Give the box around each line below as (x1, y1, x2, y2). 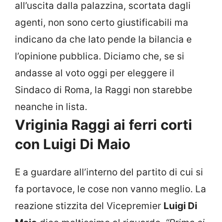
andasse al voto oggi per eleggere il (15, 67, 174, 79)
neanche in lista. (15, 101, 87, 113)
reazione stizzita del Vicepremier (15, 200, 164, 212)
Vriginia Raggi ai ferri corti (15, 116, 192, 134)
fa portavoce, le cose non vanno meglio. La (15, 183, 206, 195)
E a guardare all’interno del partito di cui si (15, 166, 203, 178)
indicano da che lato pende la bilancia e (15, 34, 192, 46)
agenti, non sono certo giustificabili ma (15, 17, 188, 29)
